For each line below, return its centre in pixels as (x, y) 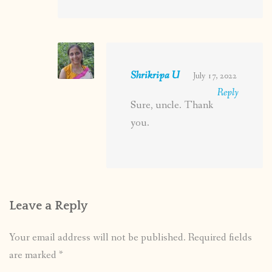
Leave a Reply (48, 206)
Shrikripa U (155, 76)
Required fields (220, 238)
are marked (34, 256)
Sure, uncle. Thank (172, 106)
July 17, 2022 (215, 76)
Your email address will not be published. (97, 238)
